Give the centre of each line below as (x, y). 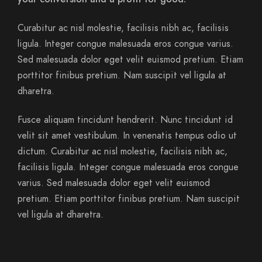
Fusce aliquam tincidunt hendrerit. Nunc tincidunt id (125, 120)
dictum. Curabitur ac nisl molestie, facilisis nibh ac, (123, 151)
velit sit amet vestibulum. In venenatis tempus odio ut (127, 136)
